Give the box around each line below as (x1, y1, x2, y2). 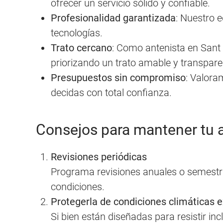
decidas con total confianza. (51, 86, 172, 99)
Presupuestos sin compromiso (51, 71, 186, 84)
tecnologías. (51, 26, 103, 39)
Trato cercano (51, 41, 112, 54)
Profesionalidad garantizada (51, 11, 176, 24)
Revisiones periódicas (51, 150, 147, 163)
